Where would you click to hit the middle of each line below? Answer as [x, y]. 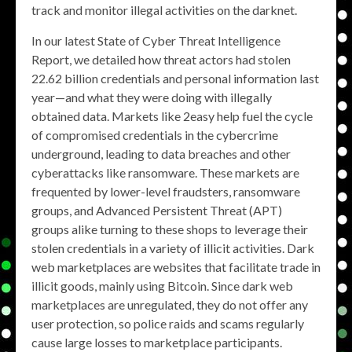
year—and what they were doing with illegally [152, 97]
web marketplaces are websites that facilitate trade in [176, 267]
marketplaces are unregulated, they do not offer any [170, 304]
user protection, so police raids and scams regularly [168, 323]
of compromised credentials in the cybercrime [155, 135]
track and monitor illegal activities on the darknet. [164, 10]
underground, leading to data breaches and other [161, 154]
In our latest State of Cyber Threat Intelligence [156, 40]
